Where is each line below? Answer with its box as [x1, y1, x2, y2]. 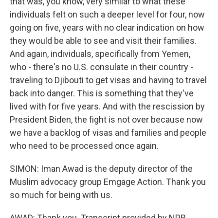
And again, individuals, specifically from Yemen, [10, 49, 190, 59]
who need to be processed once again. [10, 141, 159, 151]
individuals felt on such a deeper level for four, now [10, 9, 205, 19]
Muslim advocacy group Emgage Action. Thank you [10, 177, 206, 187]
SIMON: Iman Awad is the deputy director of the [10, 163, 193, 174]
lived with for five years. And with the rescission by [10, 101, 205, 111]
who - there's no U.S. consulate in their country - [10, 62, 193, 72]
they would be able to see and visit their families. [10, 36, 197, 46]
